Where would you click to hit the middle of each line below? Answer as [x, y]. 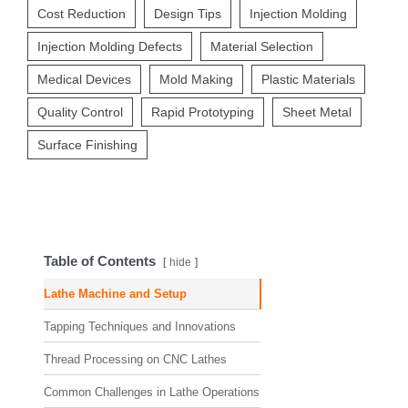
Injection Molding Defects [110, 46]
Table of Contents [100, 260]
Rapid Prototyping [203, 112]
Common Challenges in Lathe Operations [152, 392]
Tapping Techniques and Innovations [140, 326]
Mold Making [196, 79]
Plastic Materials [308, 79]
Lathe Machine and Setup [115, 293]
